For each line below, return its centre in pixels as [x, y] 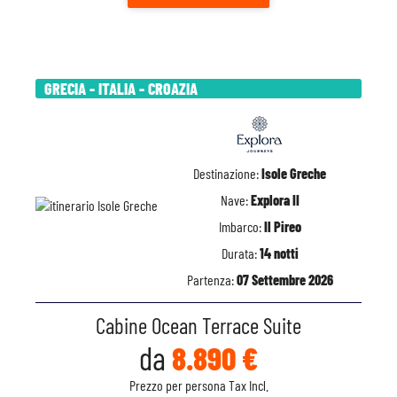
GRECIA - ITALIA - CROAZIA [121, 89]
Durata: [240, 253]
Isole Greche [294, 173]
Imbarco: [241, 226]
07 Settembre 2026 [284, 280]
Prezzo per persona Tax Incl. [198, 385]
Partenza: [211, 280]
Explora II [275, 200]
